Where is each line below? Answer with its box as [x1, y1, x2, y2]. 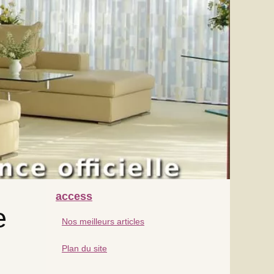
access [56, 190, 92, 202]
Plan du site [62, 243, 107, 253]
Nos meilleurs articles [62, 216, 144, 226]
